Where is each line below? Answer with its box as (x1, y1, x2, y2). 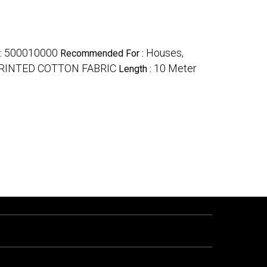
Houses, (146, 46, 184, 59)
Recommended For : (60, 47, 146, 59)
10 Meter (154, 61, 197, 74)
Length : (119, 63, 154, 74)
